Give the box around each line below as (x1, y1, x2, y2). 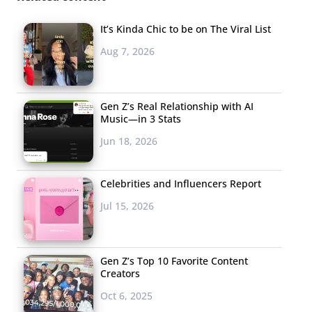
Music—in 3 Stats (100, 111, 181, 125)
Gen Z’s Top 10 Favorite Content (100, 253, 248, 267)
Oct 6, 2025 (100, 288, 153, 302)
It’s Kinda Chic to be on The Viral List (100, 22, 271, 36)
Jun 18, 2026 (100, 134, 157, 148)
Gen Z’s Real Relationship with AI (100, 99, 253, 113)
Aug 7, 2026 (100, 44, 155, 58)
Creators (100, 266, 140, 280)
